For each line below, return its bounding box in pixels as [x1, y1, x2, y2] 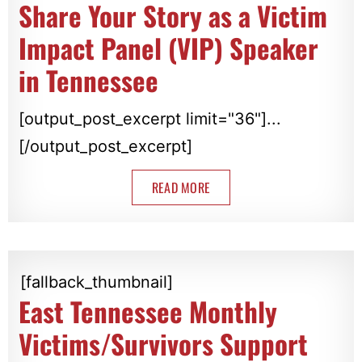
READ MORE [151, 178, 211, 198]
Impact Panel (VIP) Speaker [18, 28, 318, 69]
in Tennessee [18, 61, 158, 101]
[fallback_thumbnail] [19, 271, 173, 292]
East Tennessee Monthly [18, 291, 277, 331]
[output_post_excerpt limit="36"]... [18, 109, 281, 129]
